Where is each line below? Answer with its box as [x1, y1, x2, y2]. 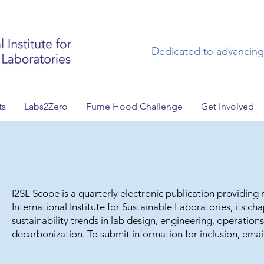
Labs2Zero [24, 101, 68, 112]
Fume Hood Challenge [86, 101, 183, 112]
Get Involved [201, 101, 254, 112]
